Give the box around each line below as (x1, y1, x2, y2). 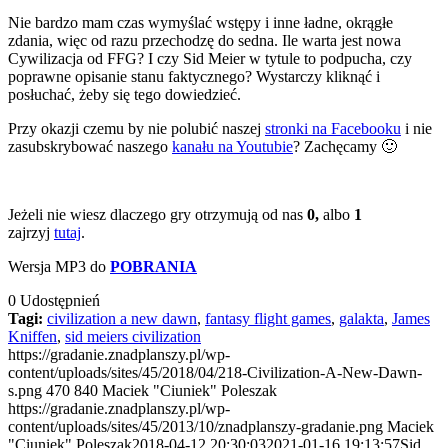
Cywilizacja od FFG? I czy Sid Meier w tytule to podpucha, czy (8, 49, 412, 67)
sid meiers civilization (65, 327, 201, 345)
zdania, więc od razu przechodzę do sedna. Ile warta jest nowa (8, 31, 401, 49)
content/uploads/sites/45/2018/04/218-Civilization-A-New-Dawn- (8, 363, 422, 381)
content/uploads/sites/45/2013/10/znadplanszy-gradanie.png (8, 417, 383, 435)
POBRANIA (110, 257, 197, 275)
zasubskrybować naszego (8, 137, 172, 155)
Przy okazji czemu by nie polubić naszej (8, 119, 265, 137)
